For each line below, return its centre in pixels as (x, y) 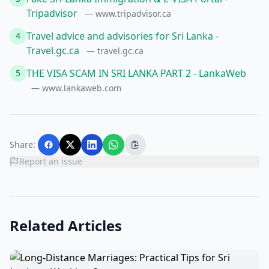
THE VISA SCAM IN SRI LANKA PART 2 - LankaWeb (136, 73)
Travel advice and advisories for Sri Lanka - (122, 36)
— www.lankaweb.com (76, 88)
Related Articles (66, 225)
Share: (23, 144)
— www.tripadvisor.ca (128, 14)
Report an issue (51, 161)
